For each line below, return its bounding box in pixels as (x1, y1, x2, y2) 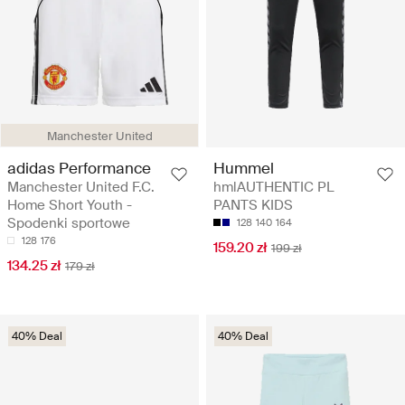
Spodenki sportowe (7, 214, 130, 233)
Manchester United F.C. (7, 178, 155, 197)
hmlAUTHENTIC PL (213, 178, 334, 197)
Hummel (213, 158, 274, 179)
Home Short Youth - (7, 196, 132, 215)
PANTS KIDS (213, 196, 293, 215)
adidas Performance (7, 158, 151, 179)
